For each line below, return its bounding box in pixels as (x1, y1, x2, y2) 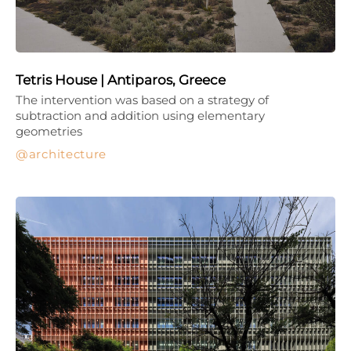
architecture (28, 146, 107, 161)
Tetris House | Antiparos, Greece (16, 71, 226, 88)
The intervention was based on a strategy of (16, 92, 269, 107)
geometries (16, 123, 82, 139)
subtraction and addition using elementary (16, 107, 265, 123)
